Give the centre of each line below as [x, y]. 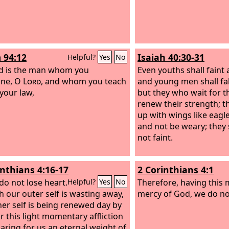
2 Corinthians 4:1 [176, 170]
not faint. [155, 137]
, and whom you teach [84, 81]
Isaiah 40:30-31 [171, 57]
